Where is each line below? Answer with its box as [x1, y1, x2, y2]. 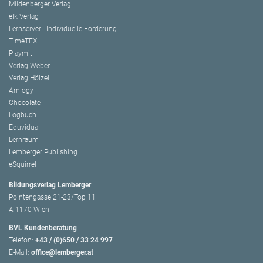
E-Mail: [9, 248, 31, 257]
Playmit [9, 49, 32, 58]
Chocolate [9, 99, 41, 107]
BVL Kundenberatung [9, 224, 77, 232]
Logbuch [9, 111, 36, 120]
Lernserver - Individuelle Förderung [9, 25, 117, 33]
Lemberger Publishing [9, 148, 77, 157]
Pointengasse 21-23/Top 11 [9, 193, 96, 202]
